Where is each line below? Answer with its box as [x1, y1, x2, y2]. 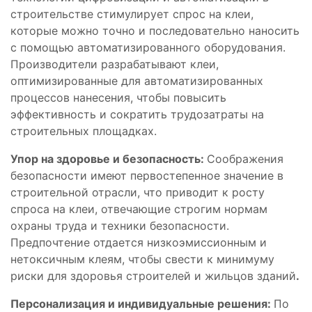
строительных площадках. [10, 123, 157, 138]
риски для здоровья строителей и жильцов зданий [10, 268, 296, 283]
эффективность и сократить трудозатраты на [10, 107, 264, 121]
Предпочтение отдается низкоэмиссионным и [10, 235, 267, 249]
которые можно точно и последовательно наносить [10, 23, 299, 38]
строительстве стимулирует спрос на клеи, [10, 6, 253, 21]
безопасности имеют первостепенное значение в [10, 168, 283, 182]
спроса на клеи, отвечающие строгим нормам [10, 201, 267, 216]
